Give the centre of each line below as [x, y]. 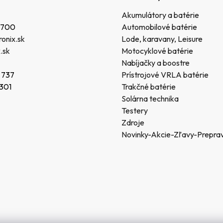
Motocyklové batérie [157, 51]
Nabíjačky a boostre [155, 62]
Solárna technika [150, 98]
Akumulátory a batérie [160, 15]
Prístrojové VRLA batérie [165, 74]
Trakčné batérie [148, 86]
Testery [134, 110]
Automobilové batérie [159, 27]
